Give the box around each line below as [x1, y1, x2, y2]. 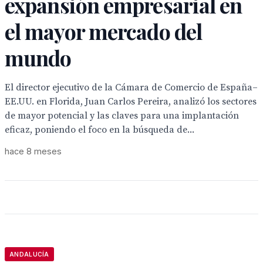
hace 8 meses [5, 146, 62, 156]
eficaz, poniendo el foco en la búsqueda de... [5, 124, 194, 136]
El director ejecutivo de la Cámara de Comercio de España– [5, 82, 258, 93]
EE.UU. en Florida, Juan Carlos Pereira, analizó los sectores [5, 96, 257, 107]
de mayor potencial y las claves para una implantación [5, 110, 239, 122]
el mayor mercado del [5, 17, 203, 45]
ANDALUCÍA [9, 251, 49, 258]
